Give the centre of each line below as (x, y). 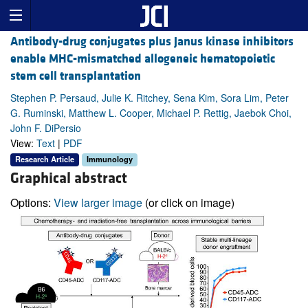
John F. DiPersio (46, 128)
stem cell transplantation (76, 76)
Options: (32, 202)
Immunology (110, 159)
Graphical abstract (69, 178)
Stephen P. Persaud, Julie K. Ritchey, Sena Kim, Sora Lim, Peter (150, 98)
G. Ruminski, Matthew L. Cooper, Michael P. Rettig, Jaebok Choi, (151, 113)
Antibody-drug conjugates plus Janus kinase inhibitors (152, 42)
